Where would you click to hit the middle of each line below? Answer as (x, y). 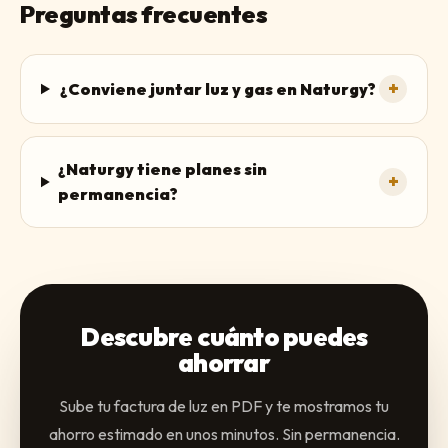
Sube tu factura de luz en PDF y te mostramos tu (224, 406)
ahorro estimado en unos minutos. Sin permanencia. (224, 434)
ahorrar (224, 362)
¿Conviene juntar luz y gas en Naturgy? (218, 88)
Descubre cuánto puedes (224, 336)
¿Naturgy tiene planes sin (162, 169)
